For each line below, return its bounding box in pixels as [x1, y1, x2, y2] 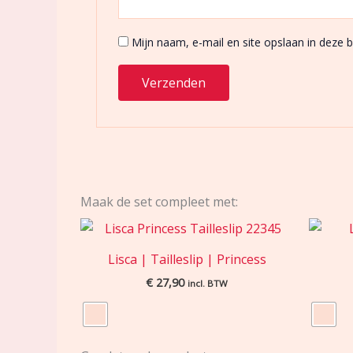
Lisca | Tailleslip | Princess [107, 251, 266, 269]
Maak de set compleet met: [80, 193, 238, 211]
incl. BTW [188, 277, 228, 290]
